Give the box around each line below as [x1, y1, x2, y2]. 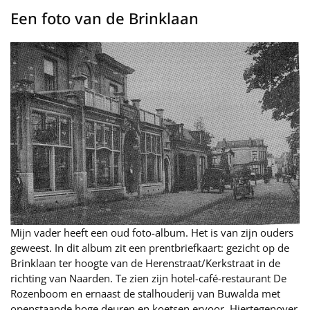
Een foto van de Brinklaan [10, 8, 199, 28]
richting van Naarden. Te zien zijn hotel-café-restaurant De [10, 271, 286, 286]
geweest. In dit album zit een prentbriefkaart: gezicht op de [10, 241, 289, 255]
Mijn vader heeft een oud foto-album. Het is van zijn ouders [10, 226, 293, 240]
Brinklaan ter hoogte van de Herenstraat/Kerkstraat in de [10, 256, 280, 271]
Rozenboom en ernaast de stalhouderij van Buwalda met [10, 286, 280, 301]
